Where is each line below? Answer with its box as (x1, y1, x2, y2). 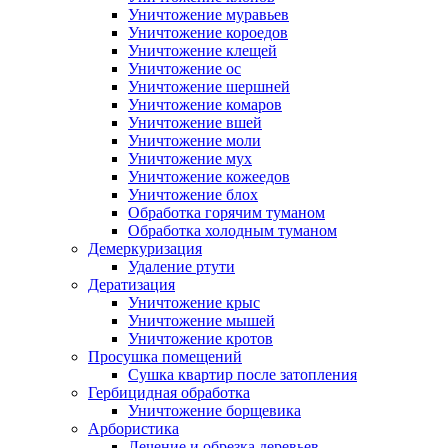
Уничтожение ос (128, 60, 241, 77)
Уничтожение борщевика (128, 402, 301, 419)
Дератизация (88, 276, 175, 293)
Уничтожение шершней (128, 78, 290, 95)
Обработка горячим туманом (128, 204, 325, 221)
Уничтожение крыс (128, 294, 260, 311)
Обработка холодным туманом (128, 222, 337, 239)
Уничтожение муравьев (128, 6, 289, 23)
